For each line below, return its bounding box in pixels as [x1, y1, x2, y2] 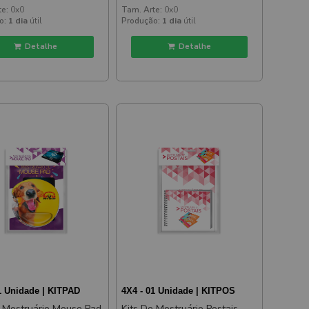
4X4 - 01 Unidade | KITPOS [121, 285, 236, 296]
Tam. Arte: [121, 4, 163, 15]
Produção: [121, 15, 161, 26]
